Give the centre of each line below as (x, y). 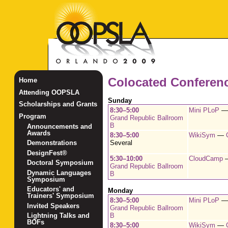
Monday (120, 191)
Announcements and (60, 126)
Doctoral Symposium (61, 163)
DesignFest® (47, 153)
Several (121, 143)
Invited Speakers (53, 206)
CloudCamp (206, 159)
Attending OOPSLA (49, 92)
